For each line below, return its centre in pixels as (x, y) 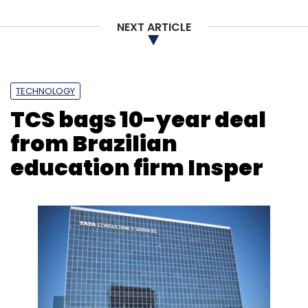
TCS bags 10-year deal (138, 119)
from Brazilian (94, 143)
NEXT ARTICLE (154, 27)
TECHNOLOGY (45, 91)
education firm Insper (137, 167)
